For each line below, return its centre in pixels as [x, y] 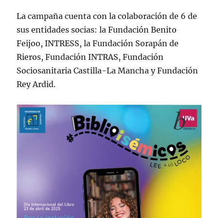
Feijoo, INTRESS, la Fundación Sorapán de [98, 43]
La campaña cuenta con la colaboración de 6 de [107, 16]
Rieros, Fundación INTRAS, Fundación [90, 57]
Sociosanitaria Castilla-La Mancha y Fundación [108, 70]
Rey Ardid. [36, 84]
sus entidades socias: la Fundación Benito [97, 29]
